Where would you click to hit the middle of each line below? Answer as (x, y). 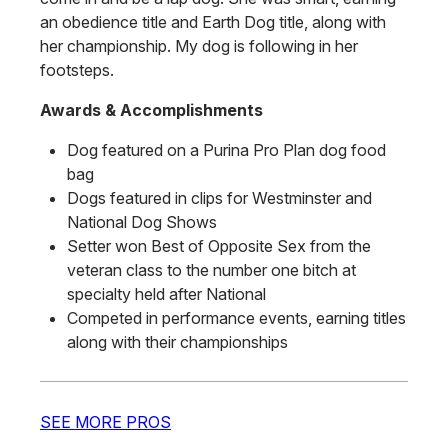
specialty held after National (167, 294)
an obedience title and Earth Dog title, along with (213, 22)
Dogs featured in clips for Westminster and (220, 198)
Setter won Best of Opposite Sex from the (219, 246)
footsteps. (77, 70)
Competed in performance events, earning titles (237, 318)
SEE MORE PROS (105, 421)
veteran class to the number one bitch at (212, 270)
